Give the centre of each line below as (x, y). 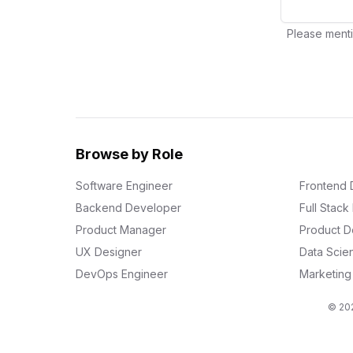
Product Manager (121, 230)
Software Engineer (124, 186)
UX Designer (109, 252)
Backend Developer (128, 208)
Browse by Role (129, 154)
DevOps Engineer (122, 274)
